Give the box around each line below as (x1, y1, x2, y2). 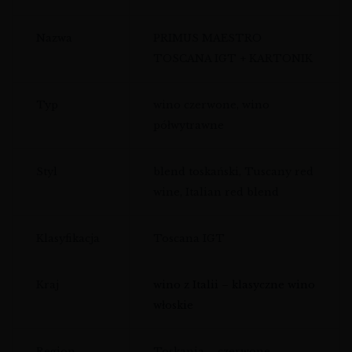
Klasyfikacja (36, 232, 100, 246)
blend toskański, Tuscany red (153, 165, 313, 179)
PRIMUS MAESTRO (153, 31, 262, 46)
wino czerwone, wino (153, 98, 269, 112)
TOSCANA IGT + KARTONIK (153, 52, 313, 66)
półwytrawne (153, 119, 224, 133)
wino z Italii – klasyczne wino (153, 278, 315, 292)
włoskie (153, 299, 193, 313)
